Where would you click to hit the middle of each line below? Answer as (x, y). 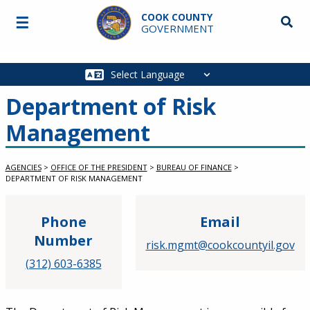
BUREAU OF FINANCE (194, 167)
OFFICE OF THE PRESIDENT (99, 167)
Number (63, 240)
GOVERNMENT (177, 28)
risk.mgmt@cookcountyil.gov (220, 245)
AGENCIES (23, 167)
